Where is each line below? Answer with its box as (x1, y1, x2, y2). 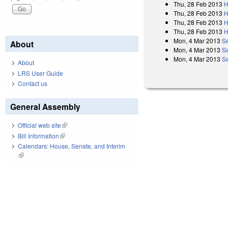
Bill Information (18, 131, 59, 140)
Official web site (18, 121, 61, 130)
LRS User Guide (18, 68, 63, 77)
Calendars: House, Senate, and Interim (18, 141, 125, 151)
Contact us (18, 79, 47, 88)
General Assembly (10, 101, 80, 113)
